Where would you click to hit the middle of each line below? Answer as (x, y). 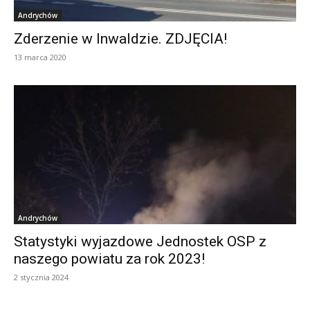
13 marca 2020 (40, 57)
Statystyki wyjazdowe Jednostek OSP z (140, 242)
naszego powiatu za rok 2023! (109, 259)
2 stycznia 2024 (41, 277)
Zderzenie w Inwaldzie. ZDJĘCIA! (120, 38)
